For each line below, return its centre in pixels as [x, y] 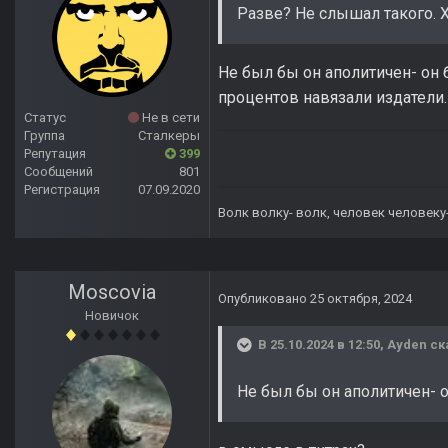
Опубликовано [264, 299]
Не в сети [169, 118]
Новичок [112, 316]
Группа [44, 136]
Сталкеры [169, 136]
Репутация [55, 154]
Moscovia [112, 292]
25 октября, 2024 [361, 299]
